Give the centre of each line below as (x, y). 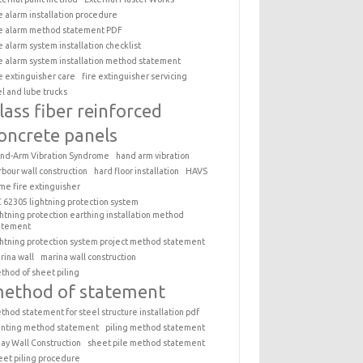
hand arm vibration (153, 155)
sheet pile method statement (147, 342)
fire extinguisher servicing (135, 76)
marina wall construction (89, 256)
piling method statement (156, 327)
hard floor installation (137, 171)
